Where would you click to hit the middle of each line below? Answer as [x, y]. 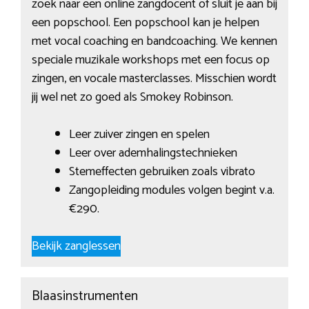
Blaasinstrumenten [84, 296]
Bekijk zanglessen [76, 247]
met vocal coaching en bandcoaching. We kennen [154, 42]
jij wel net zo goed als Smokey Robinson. [132, 98]
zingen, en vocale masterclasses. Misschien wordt [154, 79]
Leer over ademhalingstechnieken [153, 153]
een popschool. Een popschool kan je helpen [145, 23]
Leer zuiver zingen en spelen [139, 135]
